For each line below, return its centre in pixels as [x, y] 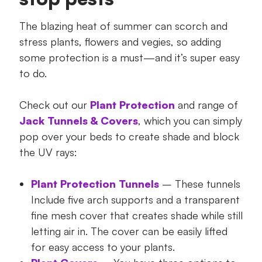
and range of [206, 104]
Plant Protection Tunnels [95, 183]
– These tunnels [199, 183]
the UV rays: [48, 152]
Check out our [54, 104]
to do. [33, 73]
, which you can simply [190, 120]
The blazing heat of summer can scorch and [123, 25]
